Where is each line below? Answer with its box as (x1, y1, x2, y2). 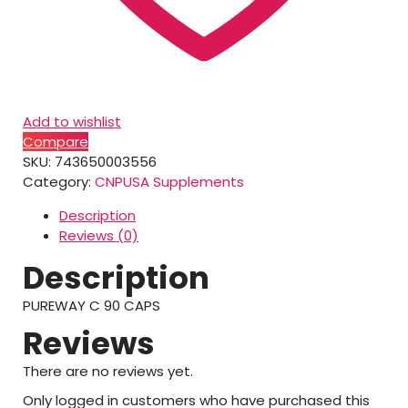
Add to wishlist (23, 112, 121, 131)
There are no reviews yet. (23, 362, 193, 381)
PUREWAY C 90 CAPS (23, 296, 160, 315)
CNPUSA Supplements (95, 172, 244, 191)
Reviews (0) (59, 226, 138, 245)
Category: (23, 172, 95, 191)
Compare (23, 132, 88, 151)
